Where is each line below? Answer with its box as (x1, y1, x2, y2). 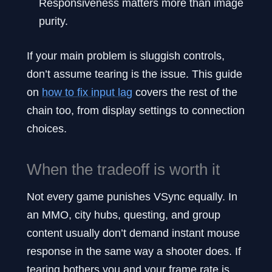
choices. (27, 122, 67, 135)
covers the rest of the (132, 86, 237, 99)
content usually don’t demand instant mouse (27, 226, 240, 239)
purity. (39, 15, 68, 28)
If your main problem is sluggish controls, (27, 49, 225, 63)
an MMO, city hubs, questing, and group (27, 208, 220, 221)
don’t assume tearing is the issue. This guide (27, 67, 242, 81)
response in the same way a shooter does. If (27, 244, 241, 257)
